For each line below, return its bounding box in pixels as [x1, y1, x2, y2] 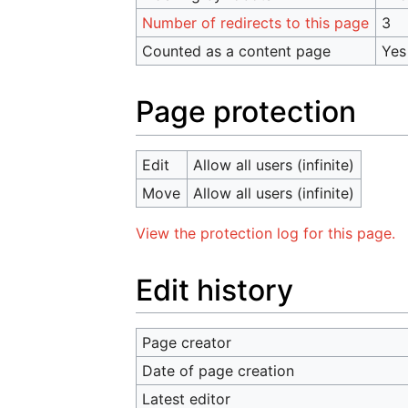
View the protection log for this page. [136, 223, 395, 242]
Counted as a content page [142, 42, 331, 61]
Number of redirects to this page [142, 14, 370, 33]
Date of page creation [142, 362, 295, 381]
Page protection [136, 94, 356, 130]
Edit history [136, 271, 293, 308]
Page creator [142, 333, 232, 352]
